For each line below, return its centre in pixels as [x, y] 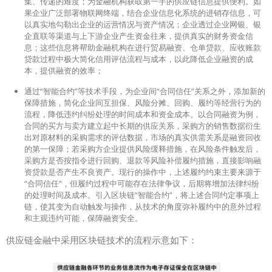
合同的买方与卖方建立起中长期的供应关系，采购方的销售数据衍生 [143, 125]
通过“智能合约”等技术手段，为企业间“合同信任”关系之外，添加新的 [145, 91]
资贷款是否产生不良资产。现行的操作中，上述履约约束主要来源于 [143, 172]
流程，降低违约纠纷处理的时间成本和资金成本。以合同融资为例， [143, 114]
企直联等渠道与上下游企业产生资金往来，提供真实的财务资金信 [139, 36]
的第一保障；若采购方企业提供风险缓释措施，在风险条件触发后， [143, 148]
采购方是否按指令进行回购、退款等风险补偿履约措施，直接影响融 [143, 160]
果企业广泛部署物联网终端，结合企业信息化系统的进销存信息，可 [143, 12]
